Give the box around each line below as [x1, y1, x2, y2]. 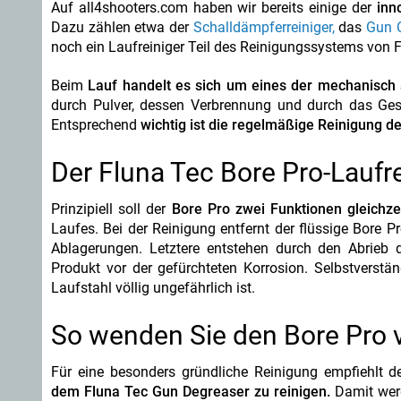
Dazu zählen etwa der [51, 19, 193, 36]
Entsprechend [51, 116, 137, 133]
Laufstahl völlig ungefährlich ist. [51, 279, 255, 296]
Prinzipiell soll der [51, 200, 166, 218]
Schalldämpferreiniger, [192, 19, 335, 36]
